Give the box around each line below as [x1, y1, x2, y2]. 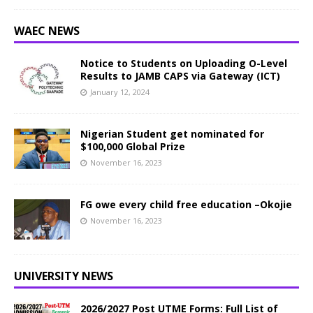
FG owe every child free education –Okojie [80, 198, 298, 211]
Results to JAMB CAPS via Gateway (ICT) [80, 69, 280, 82]
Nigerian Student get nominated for [80, 127, 264, 140]
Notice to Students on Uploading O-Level [80, 57, 287, 70]
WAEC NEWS [14, 23, 80, 38]
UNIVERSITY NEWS [14, 268, 113, 284]
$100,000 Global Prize [80, 140, 185, 153]
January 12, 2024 [90, 87, 150, 97]
